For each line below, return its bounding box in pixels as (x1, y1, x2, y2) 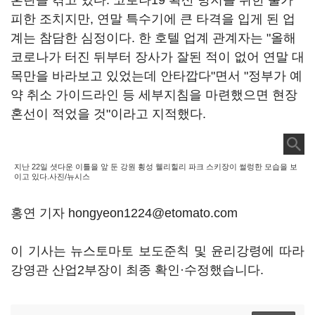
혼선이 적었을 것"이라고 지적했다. (11, 107, 206, 121)
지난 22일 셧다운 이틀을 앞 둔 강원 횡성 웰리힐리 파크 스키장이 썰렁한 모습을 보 (14, 162, 297, 171)
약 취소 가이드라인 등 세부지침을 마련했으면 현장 (11, 88, 297, 102)
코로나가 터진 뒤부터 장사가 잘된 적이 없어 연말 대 (11, 50, 304, 64)
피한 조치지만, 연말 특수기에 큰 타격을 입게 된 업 (11, 12, 295, 26)
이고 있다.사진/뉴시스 (14, 172, 90, 181)
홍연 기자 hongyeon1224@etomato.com (11, 206, 238, 220)
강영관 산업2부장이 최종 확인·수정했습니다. (11, 263, 264, 277)
